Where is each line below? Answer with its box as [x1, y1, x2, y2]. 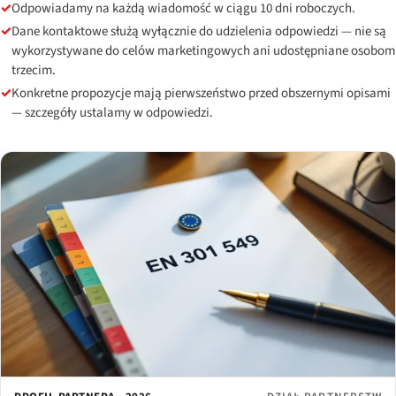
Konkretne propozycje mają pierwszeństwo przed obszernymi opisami [11, 83, 391, 103]
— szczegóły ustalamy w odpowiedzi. [11, 103, 213, 122]
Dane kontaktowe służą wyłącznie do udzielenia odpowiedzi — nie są [11, 21, 386, 41]
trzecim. [11, 60, 56, 80]
